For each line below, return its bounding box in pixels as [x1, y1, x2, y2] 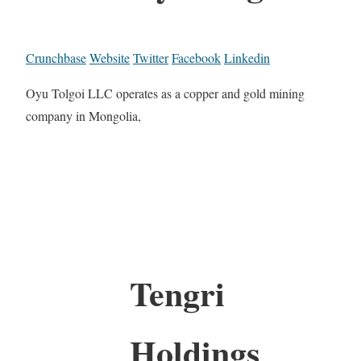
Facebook [172, 49, 221, 67]
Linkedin [224, 49, 270, 67]
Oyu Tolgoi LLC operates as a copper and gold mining [26, 85, 305, 102]
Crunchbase [26, 49, 86, 67]
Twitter [133, 49, 168, 67]
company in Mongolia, [26, 107, 141, 125]
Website [89, 49, 130, 67]
